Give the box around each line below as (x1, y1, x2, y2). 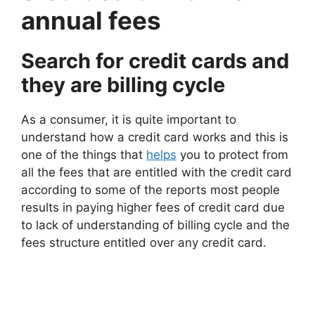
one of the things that (21, 148, 146, 162)
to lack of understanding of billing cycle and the (21, 218, 290, 233)
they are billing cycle (21, 72, 225, 98)
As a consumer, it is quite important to (21, 112, 236, 127)
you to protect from (176, 148, 288, 162)
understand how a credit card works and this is (21, 130, 288, 145)
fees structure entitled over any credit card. (21, 236, 266, 250)
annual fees (21, 6, 161, 36)
